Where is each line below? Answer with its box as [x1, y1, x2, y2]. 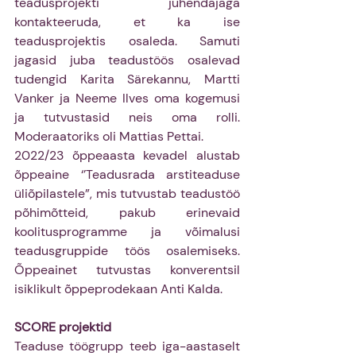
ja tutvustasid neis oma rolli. [14, 109, 240, 126]
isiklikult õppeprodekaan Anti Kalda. [14, 281, 222, 298]
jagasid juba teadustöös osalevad [14, 52, 240, 69]
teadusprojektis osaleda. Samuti [14, 33, 240, 50]
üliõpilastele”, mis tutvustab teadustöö [14, 185, 240, 203]
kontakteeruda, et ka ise [14, 14, 240, 31]
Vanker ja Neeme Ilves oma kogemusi [14, 90, 240, 107]
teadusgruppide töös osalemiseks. [14, 242, 240, 260]
